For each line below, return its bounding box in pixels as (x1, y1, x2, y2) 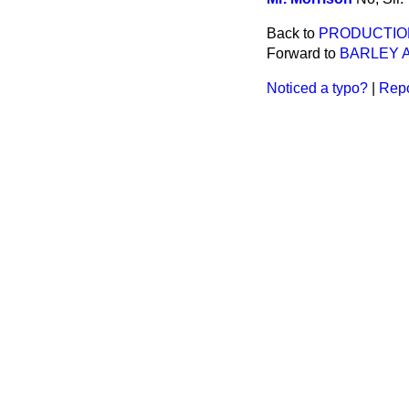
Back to (267, 26, 319, 41)
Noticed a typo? (267, 80, 368, 96)
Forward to (267, 46, 340, 61)
